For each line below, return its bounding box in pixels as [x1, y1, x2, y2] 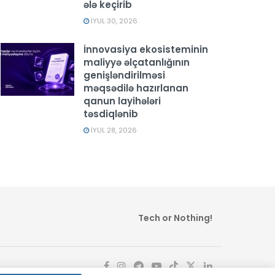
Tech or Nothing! [138, 212, 212, 224]
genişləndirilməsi [83, 69, 165, 82]
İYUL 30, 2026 [89, 16, 137, 26]
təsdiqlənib [83, 107, 138, 120]
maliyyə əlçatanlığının [83, 56, 190, 69]
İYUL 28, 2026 [89, 125, 137, 135]
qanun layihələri [83, 95, 161, 107]
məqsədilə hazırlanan [83, 82, 188, 95]
